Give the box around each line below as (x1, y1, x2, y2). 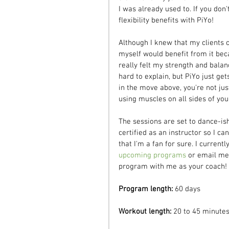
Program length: (119, 184, 173, 194)
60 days (173, 184, 200, 194)
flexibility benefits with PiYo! (119, 15, 214, 25)
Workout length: (119, 207, 171, 216)
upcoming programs (119, 150, 186, 160)
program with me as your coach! (119, 162, 227, 171)
